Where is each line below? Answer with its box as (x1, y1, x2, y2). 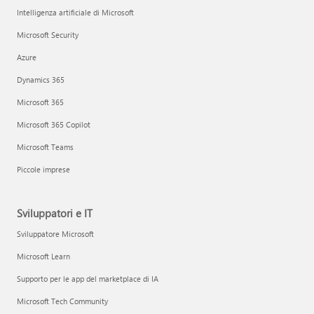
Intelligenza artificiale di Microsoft (17, 7, 134, 18)
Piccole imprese (17, 164, 70, 175)
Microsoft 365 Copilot (17, 119, 90, 130)
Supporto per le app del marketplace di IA (17, 273, 158, 284)
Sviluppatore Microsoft (17, 228, 94, 239)
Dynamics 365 (17, 74, 64, 85)
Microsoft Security (17, 29, 78, 40)
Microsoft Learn (17, 251, 70, 261)
